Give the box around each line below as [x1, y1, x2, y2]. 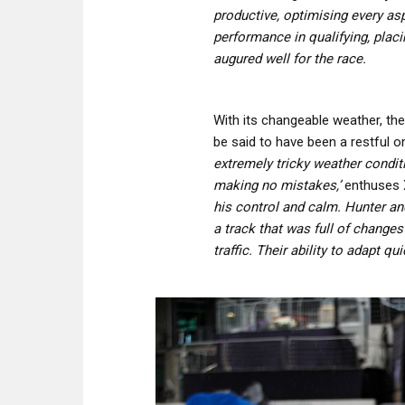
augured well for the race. [213, 51, 366, 68]
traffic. [213, 242, 252, 259]
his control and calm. [213, 199, 341, 216]
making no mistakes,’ [213, 177, 344, 194]
